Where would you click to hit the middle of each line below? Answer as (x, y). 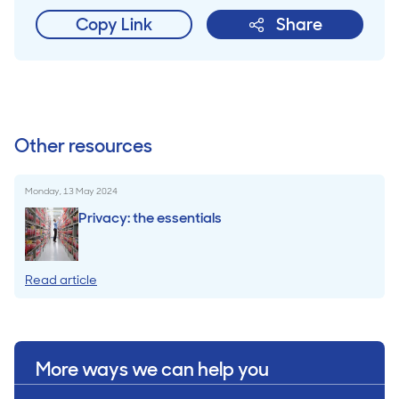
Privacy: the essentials (150, 218)
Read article (61, 280)
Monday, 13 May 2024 (71, 191)
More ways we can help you (152, 369)
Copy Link (114, 24)
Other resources (83, 146)
